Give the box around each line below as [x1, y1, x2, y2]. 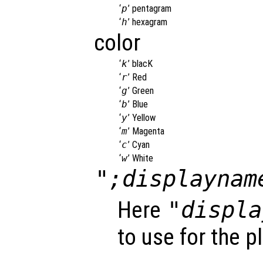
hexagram [132, 16, 167, 28]
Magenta [132, 125, 164, 137]
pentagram [132, 2, 171, 14]
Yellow [132, 112, 156, 123]
